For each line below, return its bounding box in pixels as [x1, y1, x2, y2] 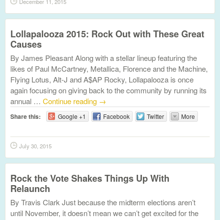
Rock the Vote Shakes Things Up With [10, 171, 169, 185]
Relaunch [10, 182, 50, 195]
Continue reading [43, 96, 99, 106]
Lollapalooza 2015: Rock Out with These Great [10, 27, 204, 40]
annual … [10, 96, 43, 106]
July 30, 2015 [19, 142, 52, 150]
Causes [10, 37, 42, 51]
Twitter [146, 112, 164, 120]
